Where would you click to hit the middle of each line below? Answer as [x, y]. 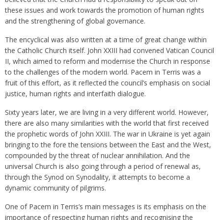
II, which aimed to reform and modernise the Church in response [108, 61]
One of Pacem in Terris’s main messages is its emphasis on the [106, 207]
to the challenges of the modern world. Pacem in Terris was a [103, 72]
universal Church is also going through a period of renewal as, [103, 166]
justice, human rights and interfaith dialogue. [75, 94]
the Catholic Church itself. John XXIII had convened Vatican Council [110, 51]
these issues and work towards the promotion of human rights [105, 10]
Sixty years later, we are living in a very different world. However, [107, 112]
